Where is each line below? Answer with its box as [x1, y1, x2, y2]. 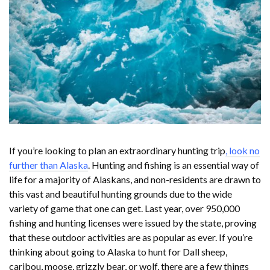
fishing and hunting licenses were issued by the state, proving [9, 217, 257, 229]
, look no [225, 145, 260, 157]
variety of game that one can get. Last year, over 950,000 [9, 202, 240, 215]
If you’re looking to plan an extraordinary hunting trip [9, 145, 225, 157]
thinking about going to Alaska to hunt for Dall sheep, [9, 246, 227, 258]
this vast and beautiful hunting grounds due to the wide [9, 188, 232, 200]
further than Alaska [9, 159, 88, 171]
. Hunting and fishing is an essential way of [88, 159, 259, 171]
